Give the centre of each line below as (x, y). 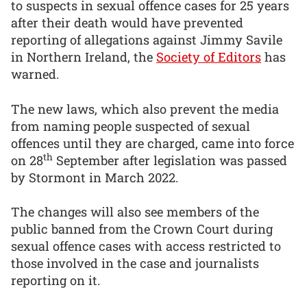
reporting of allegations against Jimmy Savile (147, 40)
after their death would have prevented (127, 23)
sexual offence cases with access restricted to (146, 246)
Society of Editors (209, 57)
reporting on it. (56, 281)
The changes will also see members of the (135, 212)
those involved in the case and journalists (135, 263)
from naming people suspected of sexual (131, 126)
